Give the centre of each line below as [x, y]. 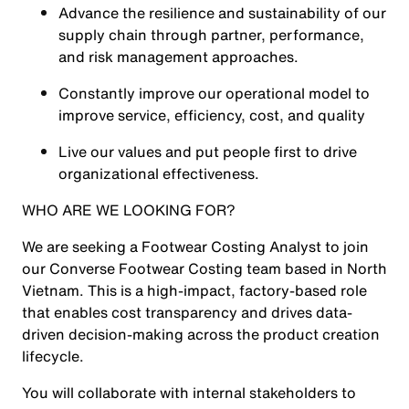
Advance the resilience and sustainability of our [222, 13]
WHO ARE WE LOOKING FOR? [129, 210]
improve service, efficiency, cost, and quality [212, 115]
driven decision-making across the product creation [201, 334]
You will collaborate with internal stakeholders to [189, 393]
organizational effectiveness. [161, 173]
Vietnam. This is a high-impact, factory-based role [194, 290]
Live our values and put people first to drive [208, 152]
